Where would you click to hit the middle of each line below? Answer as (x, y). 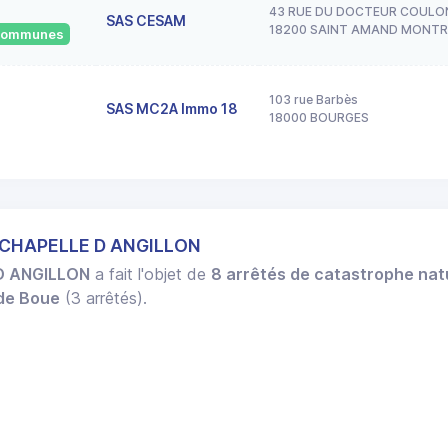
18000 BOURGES (319, 117)
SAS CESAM (146, 20)
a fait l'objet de (151, 274)
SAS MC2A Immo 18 (172, 108)
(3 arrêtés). (104, 298)
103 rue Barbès (313, 99)
